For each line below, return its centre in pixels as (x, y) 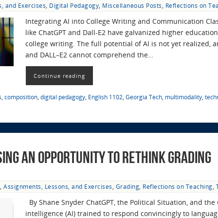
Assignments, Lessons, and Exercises (58, 187)
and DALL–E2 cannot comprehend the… (89, 54)
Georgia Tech (144, 97)
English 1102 (105, 97)
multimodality (183, 97)
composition (21, 97)
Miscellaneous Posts (132, 5)
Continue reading (59, 76)
